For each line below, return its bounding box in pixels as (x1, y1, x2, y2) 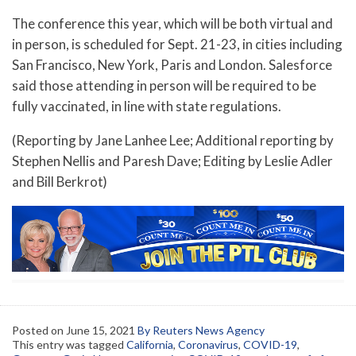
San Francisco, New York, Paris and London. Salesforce (12, 56, 332, 73)
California (126, 337, 173, 351)
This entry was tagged (12, 337, 126, 351)
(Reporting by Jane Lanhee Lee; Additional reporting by (12, 131, 334, 149)
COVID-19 (243, 337, 297, 351)
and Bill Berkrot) (12, 172, 107, 190)
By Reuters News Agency (137, 323, 265, 337)
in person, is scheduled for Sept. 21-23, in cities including (12, 36, 342, 52)
